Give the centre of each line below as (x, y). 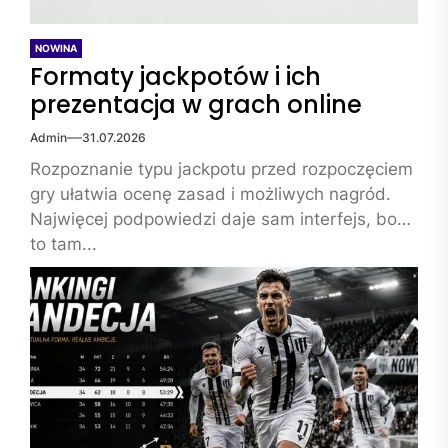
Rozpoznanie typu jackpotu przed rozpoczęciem (221, 168)
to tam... (63, 243)
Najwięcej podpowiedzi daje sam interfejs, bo (213, 218)
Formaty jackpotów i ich (175, 76)
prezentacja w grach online (196, 104)
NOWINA (56, 47)
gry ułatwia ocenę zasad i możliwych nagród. (210, 193)
